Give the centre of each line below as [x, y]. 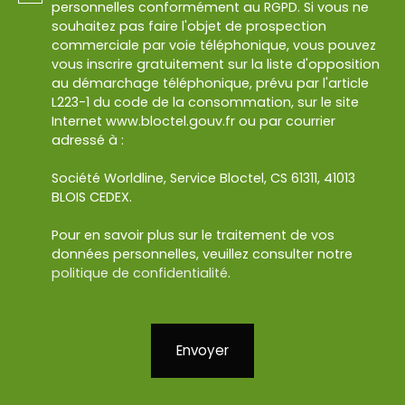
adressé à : [88, 141]
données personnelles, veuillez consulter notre [202, 254]
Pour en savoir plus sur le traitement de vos [193, 235]
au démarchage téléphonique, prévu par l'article [210, 84]
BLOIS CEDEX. [92, 198]
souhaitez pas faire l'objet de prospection [189, 27]
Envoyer [202, 351]
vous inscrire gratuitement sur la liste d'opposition [216, 65]
